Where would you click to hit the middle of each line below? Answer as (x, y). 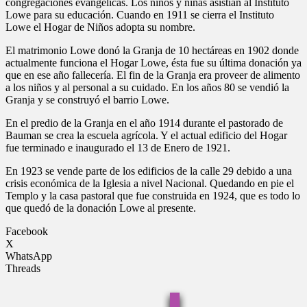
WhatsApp (29, 256)
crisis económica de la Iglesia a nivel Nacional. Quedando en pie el (150, 183)
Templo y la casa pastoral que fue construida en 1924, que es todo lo (153, 195)
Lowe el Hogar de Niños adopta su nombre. (100, 27)
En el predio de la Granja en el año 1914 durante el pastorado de (144, 123)
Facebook (27, 231)
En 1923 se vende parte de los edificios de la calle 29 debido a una (149, 171)
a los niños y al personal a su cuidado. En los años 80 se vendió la (147, 87)
